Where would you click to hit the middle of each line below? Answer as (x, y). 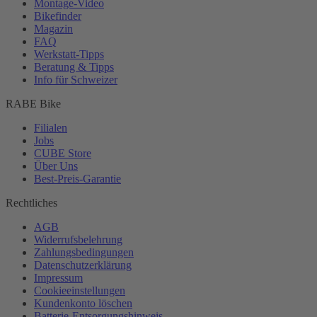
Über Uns (56, 166)
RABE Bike (33, 103)
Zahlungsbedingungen (84, 252)
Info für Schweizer (76, 79)
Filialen (51, 127)
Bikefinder (58, 16)
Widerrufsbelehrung (78, 239)
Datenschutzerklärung (83, 265)
